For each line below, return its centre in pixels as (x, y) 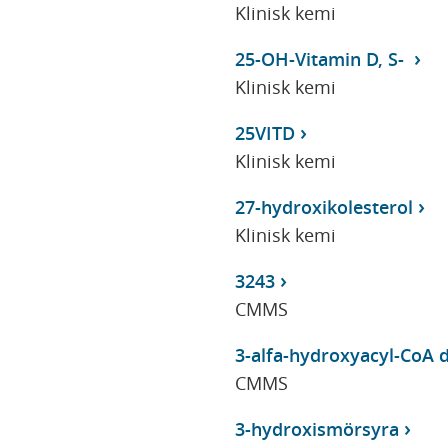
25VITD (264, 132)
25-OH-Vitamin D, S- (321, 58)
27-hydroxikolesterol (323, 206)
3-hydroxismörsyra (316, 428)
